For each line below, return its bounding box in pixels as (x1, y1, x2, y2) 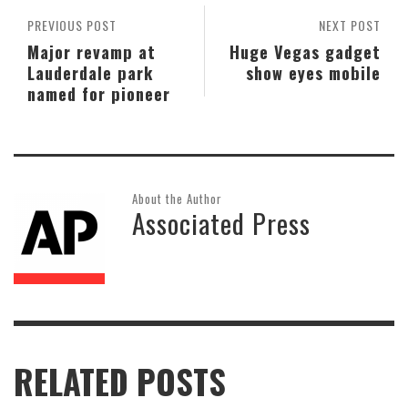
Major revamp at (27, 39, 156, 64)
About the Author (132, 189, 222, 208)
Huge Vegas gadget (229, 39, 381, 64)
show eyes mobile (246, 60, 381, 85)
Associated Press (132, 203, 311, 242)
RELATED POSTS (14, 357, 226, 406)
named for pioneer (27, 81, 170, 106)
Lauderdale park (27, 60, 153, 85)
